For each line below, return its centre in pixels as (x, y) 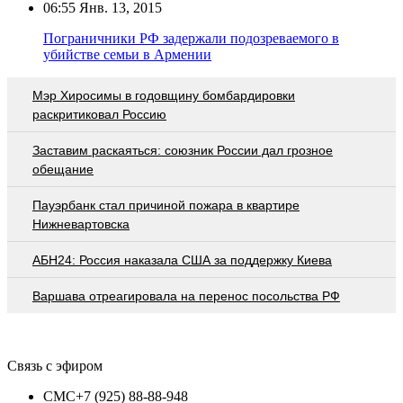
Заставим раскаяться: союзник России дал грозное (183, 150)
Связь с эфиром (55, 365)
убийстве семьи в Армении (127, 54)
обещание (63, 169)
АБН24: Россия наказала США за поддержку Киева (182, 260)
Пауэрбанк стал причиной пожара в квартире (166, 205)
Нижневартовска (81, 224)
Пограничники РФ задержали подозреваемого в (191, 38)
